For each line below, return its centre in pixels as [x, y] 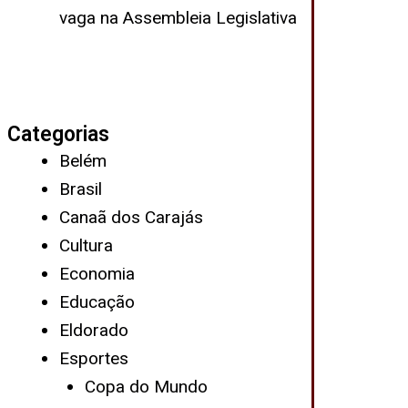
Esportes [93, 358]
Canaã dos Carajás [131, 217]
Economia [97, 274]
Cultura [86, 245]
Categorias [58, 134]
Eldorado [93, 330]
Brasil [80, 189]
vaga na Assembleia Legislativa [178, 17]
